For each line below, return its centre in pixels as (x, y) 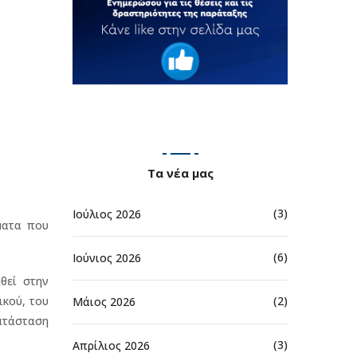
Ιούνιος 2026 (107, 257)
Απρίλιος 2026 (111, 345)
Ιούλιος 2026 (107, 214)
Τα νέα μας (180, 173)
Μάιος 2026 (104, 301)
